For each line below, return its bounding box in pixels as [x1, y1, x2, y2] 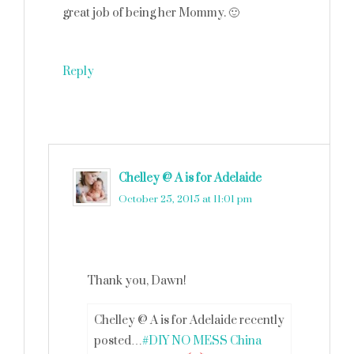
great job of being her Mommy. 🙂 [62, 6, 239, 21]
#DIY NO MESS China [142, 333, 262, 348]
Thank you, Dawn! [87, 273, 186, 288]
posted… [94, 333, 142, 348]
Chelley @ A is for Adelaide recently [94, 313, 284, 328]
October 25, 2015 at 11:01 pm [119, 193, 252, 205]
